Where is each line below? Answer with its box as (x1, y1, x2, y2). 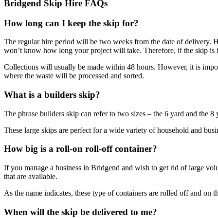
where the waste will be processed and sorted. (4, 72, 144, 80)
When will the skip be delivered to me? (4, 206, 157, 217)
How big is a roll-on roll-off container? (4, 144, 157, 154)
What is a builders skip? (4, 90, 100, 100)
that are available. (4, 172, 57, 181)
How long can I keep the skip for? (4, 18, 139, 28)
